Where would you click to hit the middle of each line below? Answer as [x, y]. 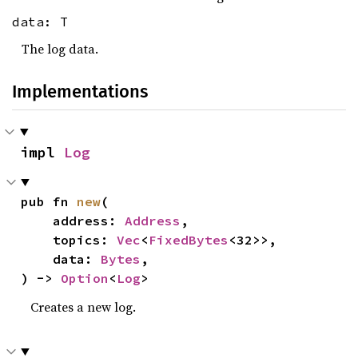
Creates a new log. [84, 306]
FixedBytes [189, 239]
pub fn [49, 201]
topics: [85, 239]
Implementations [80, 91]
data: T [40, 22]
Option [85, 278]
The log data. [60, 48]
